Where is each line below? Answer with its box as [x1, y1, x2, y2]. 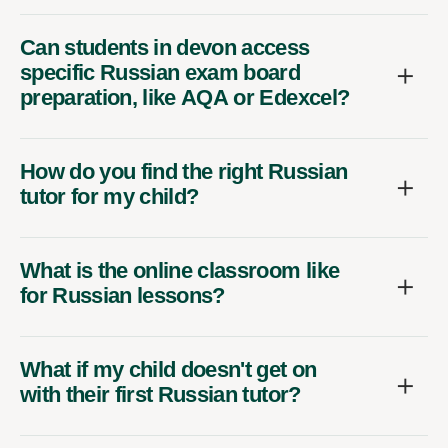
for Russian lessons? [20, 282, 225, 308]
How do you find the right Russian [20, 158, 348, 184]
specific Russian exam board [20, 59, 301, 85]
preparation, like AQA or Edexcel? [20, 84, 350, 110]
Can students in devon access [20, 34, 310, 60]
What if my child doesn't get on [20, 356, 317, 382]
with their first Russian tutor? [20, 381, 301, 407]
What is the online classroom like [20, 257, 340, 283]
